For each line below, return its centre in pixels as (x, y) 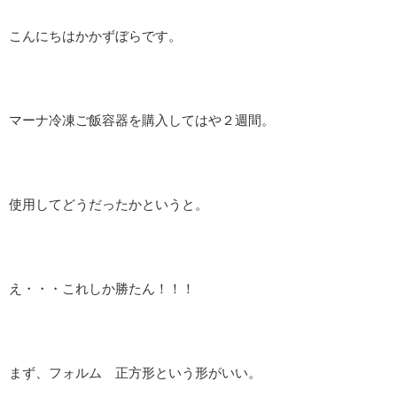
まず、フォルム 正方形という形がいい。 (135, 373)
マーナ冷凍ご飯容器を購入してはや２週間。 (142, 120)
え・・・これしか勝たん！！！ (102, 288)
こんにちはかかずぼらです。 (95, 36)
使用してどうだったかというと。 (109, 204)
